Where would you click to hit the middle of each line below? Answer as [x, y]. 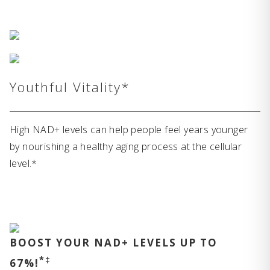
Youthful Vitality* [70, 86]
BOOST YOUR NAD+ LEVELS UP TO [114, 242]
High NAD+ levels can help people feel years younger [129, 129]
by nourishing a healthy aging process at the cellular [126, 146]
